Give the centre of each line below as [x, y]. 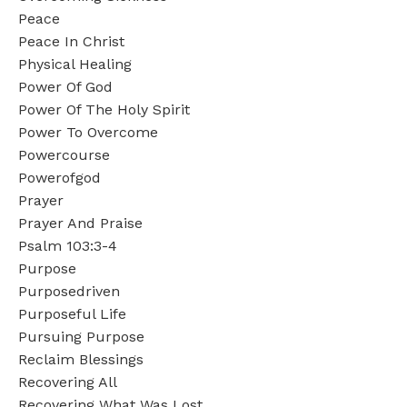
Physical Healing [75, 64]
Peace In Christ [71, 41]
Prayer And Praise [80, 223]
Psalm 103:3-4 [68, 245]
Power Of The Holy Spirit [104, 109]
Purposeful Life [72, 313]
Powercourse [64, 154]
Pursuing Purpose [81, 336]
